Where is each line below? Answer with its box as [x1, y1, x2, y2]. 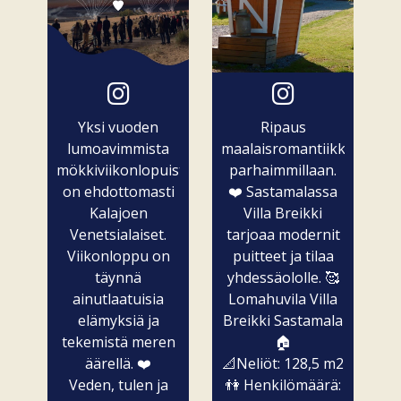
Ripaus [260, 117, 306, 138]
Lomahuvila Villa [228, 289, 337, 310]
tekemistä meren [61, 332, 175, 353]
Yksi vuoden [78, 117, 158, 138]
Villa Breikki [243, 203, 322, 224]
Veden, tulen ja [68, 375, 168, 396]
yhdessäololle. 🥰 [226, 268, 339, 288]
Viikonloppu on [66, 246, 170, 267]
